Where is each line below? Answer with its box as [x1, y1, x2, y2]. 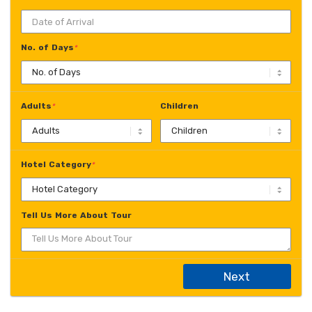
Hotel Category [21, 159, 91, 170]
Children [159, 101, 198, 111]
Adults [21, 101, 52, 111]
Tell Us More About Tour [21, 210, 132, 221]
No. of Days [21, 42, 74, 53]
